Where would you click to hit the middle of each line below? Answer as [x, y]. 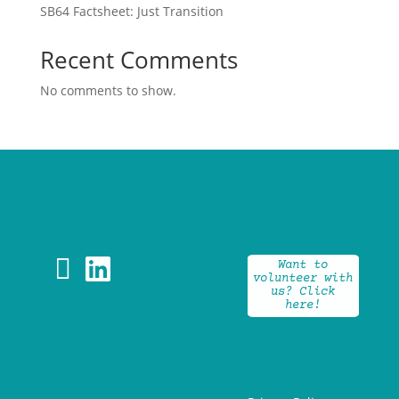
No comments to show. [108, 90]
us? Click [303, 292]
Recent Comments [138, 60]
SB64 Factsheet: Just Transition [131, 11]
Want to [303, 265]
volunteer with [303, 279]
